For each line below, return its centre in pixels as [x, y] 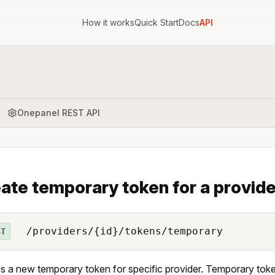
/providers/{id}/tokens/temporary [121, 231]
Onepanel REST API [59, 112]
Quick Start [156, 22]
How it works [108, 22]
